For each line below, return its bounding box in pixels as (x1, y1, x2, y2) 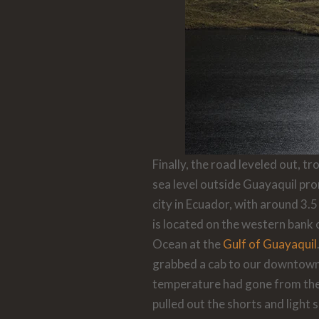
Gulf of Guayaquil (222, 236, 317, 252)
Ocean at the (152, 236, 223, 252)
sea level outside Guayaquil (152, 177, 299, 192)
